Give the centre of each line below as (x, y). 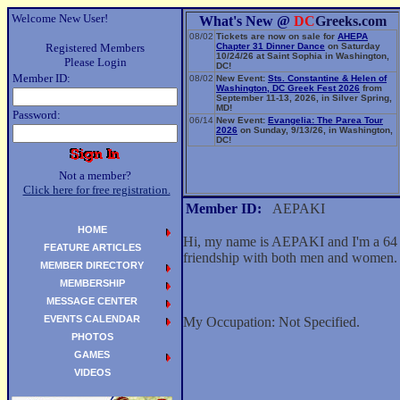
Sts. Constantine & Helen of (327, 78)
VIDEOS (92, 372)
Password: (37, 115)
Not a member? (95, 175)
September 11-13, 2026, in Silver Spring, (304, 98)
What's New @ (246, 21)
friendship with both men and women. (290, 258)
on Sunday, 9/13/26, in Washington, (315, 130)
